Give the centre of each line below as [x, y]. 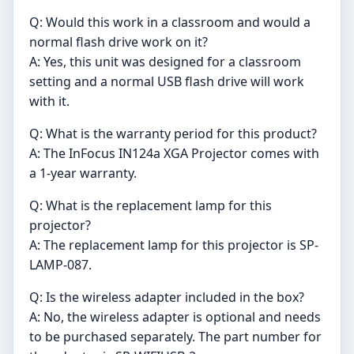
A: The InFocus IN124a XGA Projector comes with [174, 153]
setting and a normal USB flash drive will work [167, 81]
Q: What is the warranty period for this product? [173, 133]
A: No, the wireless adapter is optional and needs [175, 316]
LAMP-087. [60, 264]
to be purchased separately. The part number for [175, 336]
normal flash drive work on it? [119, 41]
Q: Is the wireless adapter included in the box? [167, 297]
